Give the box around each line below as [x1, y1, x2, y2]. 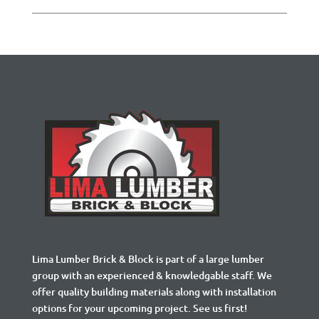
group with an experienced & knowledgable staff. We [31, 268, 272, 282]
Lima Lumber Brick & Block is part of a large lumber [31, 251, 264, 266]
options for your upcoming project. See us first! [31, 300, 247, 315]
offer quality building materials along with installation [31, 284, 276, 298]
